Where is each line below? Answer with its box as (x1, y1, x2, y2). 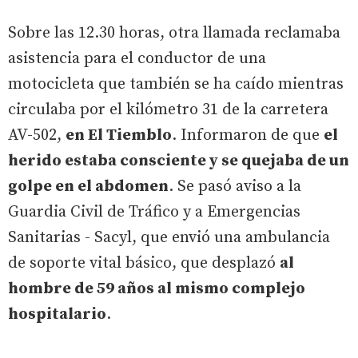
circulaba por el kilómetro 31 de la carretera (8, 99, 328, 120)
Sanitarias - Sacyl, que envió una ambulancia (8, 227, 330, 248)
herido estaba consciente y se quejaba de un (8, 150, 349, 171)
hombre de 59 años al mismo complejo (8, 278, 305, 299)
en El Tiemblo (66, 125, 172, 145)
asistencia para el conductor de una (8, 48, 266, 69)
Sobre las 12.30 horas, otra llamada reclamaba (8, 22, 340, 43)
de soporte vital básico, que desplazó (8, 253, 280, 273)
